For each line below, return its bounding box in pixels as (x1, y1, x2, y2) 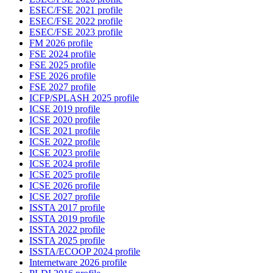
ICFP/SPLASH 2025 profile (29, 93, 139, 104)
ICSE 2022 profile (29, 136, 100, 147)
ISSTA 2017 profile (29, 202, 105, 213)
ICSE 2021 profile (29, 126, 100, 136)
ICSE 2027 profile (29, 191, 100, 202)
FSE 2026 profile (29, 71, 96, 82)
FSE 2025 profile (29, 60, 96, 71)
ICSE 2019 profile (29, 104, 100, 115)
